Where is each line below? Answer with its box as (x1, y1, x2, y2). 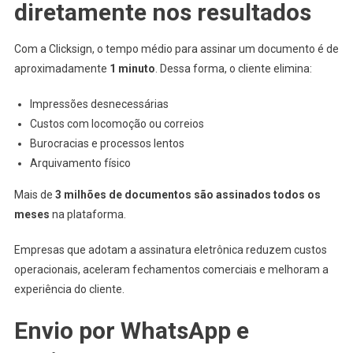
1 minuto (109, 61, 155, 75)
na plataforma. (49, 207, 126, 221)
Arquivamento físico (29, 156, 131, 169)
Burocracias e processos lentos (29, 136, 184, 150)
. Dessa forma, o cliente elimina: (154, 61, 312, 75)
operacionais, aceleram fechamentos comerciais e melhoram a (13, 262, 329, 276)
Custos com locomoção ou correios (29, 117, 204, 130)
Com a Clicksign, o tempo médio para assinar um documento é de (13, 42, 339, 55)
